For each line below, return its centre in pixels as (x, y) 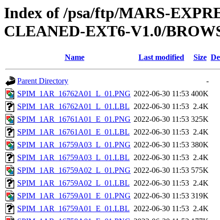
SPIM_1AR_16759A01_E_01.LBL (73, 209)
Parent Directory (43, 81)
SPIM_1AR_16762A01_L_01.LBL (73, 107)
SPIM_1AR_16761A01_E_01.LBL (73, 132)
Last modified (161, 57)
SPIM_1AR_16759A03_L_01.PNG (74, 145)
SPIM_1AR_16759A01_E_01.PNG (74, 196)
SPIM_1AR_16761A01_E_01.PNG (74, 119)
